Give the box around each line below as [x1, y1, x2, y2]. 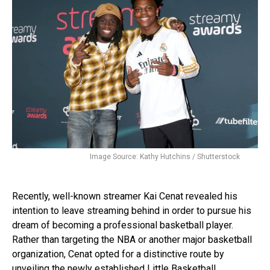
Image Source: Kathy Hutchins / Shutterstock [90, 152, 240, 161]
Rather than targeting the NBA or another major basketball [12, 233, 252, 245]
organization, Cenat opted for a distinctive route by [12, 248, 224, 260]
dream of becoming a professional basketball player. [12, 219, 233, 231]
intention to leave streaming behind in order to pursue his [12, 204, 251, 216]
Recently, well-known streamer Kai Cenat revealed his [12, 190, 237, 202]
